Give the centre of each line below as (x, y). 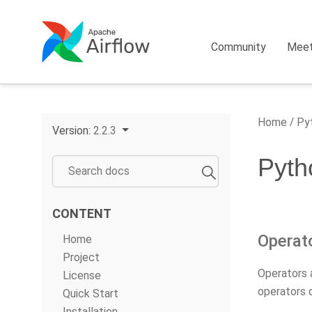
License (82, 275)
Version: (73, 131)
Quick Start (91, 294)
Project (81, 257)
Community (239, 47)
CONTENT (82, 213)
